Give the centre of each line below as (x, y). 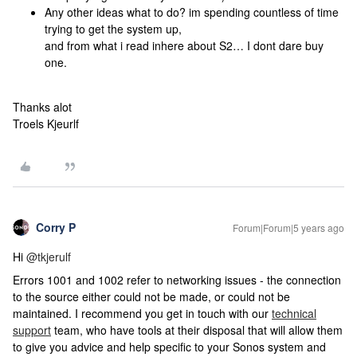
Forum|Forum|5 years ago (288, 228)
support (32, 330)
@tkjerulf (49, 257)
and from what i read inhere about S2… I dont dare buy (184, 45)
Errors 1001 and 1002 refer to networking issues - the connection (177, 280)
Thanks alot (42, 107)
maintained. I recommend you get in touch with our (142, 313)
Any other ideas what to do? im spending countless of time (192, 12)
